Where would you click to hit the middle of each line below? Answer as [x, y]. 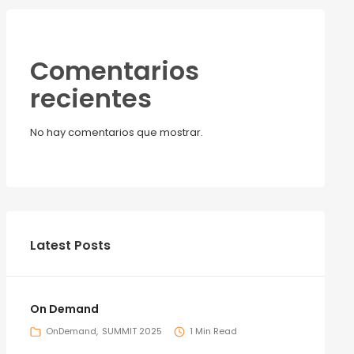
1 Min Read [213, 331]
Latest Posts [70, 245]
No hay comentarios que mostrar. [116, 132]
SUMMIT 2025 [132, 331]
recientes [90, 98]
